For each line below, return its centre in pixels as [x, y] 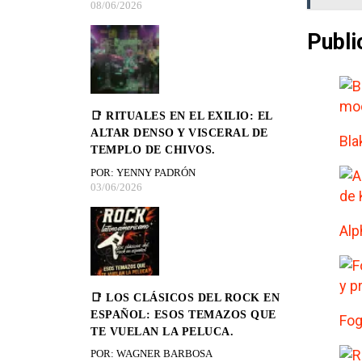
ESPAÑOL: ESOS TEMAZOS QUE [183, 314]
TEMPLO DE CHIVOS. [153, 150]
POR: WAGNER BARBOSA [152, 354]
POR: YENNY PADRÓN [143, 172]
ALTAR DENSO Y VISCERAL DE [179, 133]
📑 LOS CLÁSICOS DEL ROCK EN [185, 297]
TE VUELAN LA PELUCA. [162, 331]
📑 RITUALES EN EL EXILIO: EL [181, 116]
